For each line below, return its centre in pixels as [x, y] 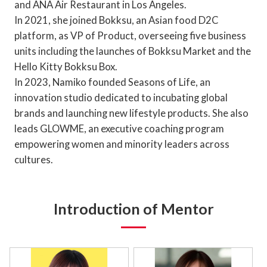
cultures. [33, 159]
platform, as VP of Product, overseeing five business [130, 35]
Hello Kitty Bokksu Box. [66, 66]
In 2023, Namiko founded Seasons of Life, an [112, 82]
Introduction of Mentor [133, 208]
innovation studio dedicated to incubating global [121, 97]
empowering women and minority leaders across [122, 144]
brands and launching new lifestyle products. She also [131, 113]
